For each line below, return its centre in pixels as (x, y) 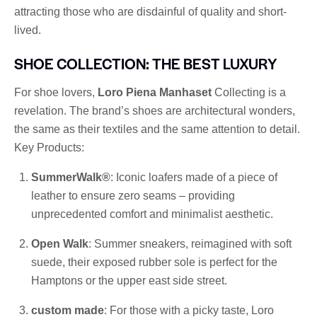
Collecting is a (249, 92)
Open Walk (60, 243)
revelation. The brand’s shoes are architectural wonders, (155, 110)
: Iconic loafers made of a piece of (194, 177)
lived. (28, 30)
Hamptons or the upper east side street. (129, 280)
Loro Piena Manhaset (155, 92)
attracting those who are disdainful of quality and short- (150, 11)
